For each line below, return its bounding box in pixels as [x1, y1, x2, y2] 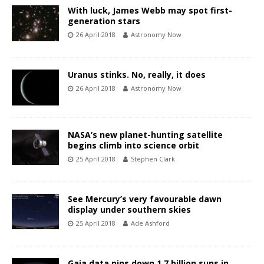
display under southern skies [68, 203, 191, 215]
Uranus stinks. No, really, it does [68, 69, 206, 81]
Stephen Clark [131, 154, 175, 163]
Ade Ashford [131, 218, 170, 227]
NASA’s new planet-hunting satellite [68, 128, 223, 140]
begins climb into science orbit [68, 139, 199, 151]
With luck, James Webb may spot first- [68, 5, 232, 16]
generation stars [68, 15, 140, 27]
